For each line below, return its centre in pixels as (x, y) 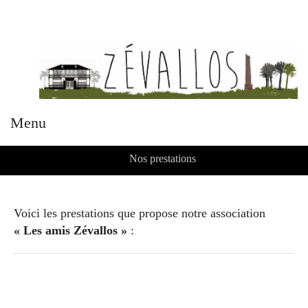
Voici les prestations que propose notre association (140, 213)
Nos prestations (163, 159)
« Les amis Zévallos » (70, 231)
